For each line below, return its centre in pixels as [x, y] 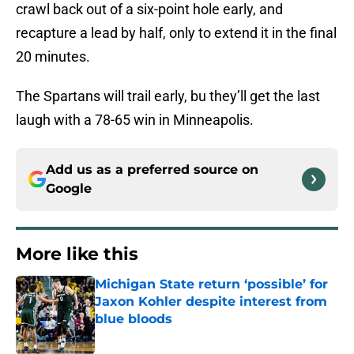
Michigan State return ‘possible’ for [211, 284]
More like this [77, 254]
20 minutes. [53, 57]
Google [69, 189]
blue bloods [134, 319]
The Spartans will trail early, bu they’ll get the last [168, 96]
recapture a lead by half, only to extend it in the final [176, 33]
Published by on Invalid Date [163, 335]
